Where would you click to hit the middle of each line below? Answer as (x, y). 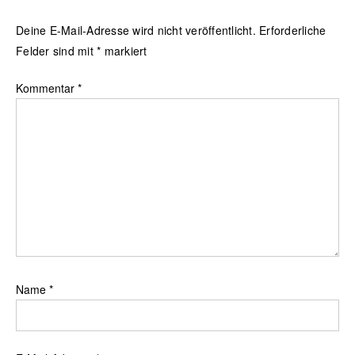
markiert (124, 51)
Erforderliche (293, 31)
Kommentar (47, 88)
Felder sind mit (56, 51)
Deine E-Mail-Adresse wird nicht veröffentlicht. (136, 31)
